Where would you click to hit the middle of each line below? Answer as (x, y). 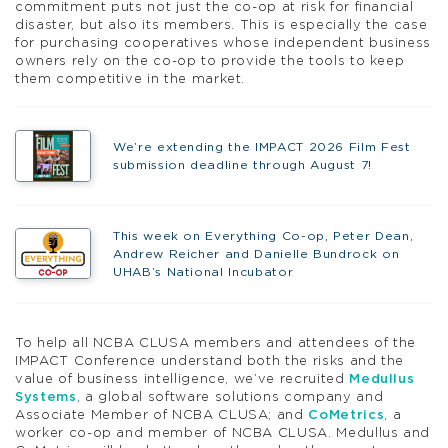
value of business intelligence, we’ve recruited (182, 379)
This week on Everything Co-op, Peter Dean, (263, 236)
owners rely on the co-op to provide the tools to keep (210, 61)
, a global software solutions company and (230, 397)
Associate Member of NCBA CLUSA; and (162, 415)
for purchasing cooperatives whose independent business (223, 43)
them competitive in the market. (130, 79)
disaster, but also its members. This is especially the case (221, 25)
